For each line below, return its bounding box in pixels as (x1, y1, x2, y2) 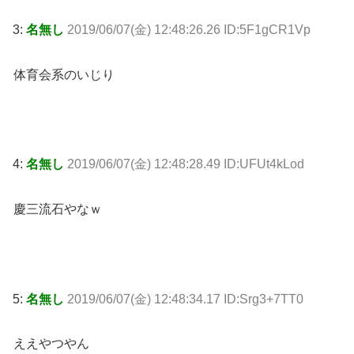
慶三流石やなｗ (13, 201, 102, 216)
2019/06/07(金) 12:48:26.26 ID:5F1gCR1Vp (67, 22, 311, 36)
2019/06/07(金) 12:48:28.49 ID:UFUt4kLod (67, 157, 304, 171)
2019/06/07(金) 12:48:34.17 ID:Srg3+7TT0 (67, 292, 303, 306)
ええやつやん (13, 337, 89, 351)
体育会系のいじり (13, 67, 115, 81)
